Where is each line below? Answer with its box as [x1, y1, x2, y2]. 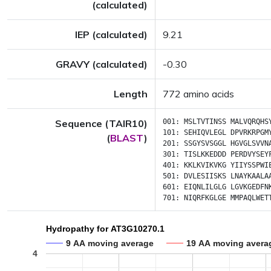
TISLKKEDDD [184, 150, 226, 158]
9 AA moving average [66, 238, 154, 248]
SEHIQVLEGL [184, 128, 226, 137]
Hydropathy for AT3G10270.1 [46, 224, 165, 234]
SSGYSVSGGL [184, 139, 226, 148]
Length [114, 88, 148, 100]
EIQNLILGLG [184, 183, 226, 191]
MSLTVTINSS [184, 117, 226, 126]
